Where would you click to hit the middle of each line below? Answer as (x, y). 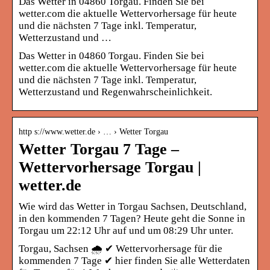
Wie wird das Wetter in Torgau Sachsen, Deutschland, (133, 206)
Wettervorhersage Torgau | (110, 167)
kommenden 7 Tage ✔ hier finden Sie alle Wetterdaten (134, 260)
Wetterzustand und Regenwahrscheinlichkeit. (115, 92)
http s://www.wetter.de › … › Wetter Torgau (93, 131)
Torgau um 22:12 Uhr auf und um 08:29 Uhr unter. (126, 230)
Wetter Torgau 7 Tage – (99, 149)
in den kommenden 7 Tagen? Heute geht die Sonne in (132, 218)
